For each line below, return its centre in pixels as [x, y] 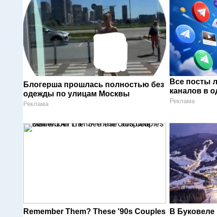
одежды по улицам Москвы [77, 93]
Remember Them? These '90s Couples [94, 212]
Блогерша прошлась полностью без [94, 84]
